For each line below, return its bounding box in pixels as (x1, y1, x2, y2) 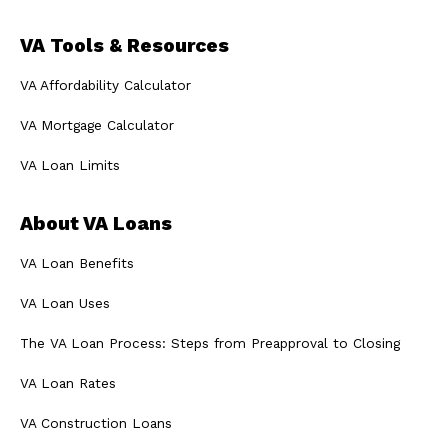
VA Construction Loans (20, 415, 172, 432)
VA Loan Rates (20, 375, 116, 392)
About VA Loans (20, 212, 172, 236)
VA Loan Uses (20, 295, 110, 312)
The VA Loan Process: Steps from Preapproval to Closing (20, 335, 400, 352)
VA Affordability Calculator (20, 77, 191, 94)
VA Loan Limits (20, 157, 120, 174)
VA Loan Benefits (20, 255, 134, 272)
